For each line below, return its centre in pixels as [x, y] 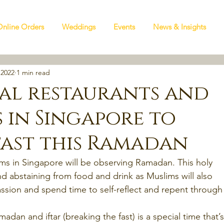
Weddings [79, 27]
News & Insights [179, 27]
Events [124, 27]
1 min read [33, 73]
